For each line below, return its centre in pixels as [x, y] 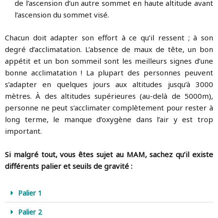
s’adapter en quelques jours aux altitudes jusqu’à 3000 [109, 84]
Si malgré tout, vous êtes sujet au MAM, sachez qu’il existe [109, 154]
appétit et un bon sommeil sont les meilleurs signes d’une [109, 61]
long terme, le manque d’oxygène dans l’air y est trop [109, 119]
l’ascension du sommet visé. [62, 15]
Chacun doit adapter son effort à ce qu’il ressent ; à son [109, 37]
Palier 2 [30, 211]
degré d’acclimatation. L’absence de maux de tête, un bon [109, 49]
